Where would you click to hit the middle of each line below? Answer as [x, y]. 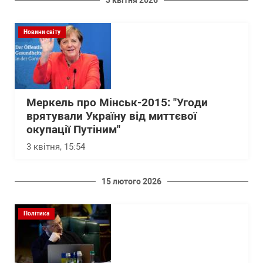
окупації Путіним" [73, 130]
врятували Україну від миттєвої [112, 117]
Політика [36, 214]
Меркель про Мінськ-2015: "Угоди [117, 103]
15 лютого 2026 [131, 182]
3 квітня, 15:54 [56, 147]
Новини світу [42, 32]
